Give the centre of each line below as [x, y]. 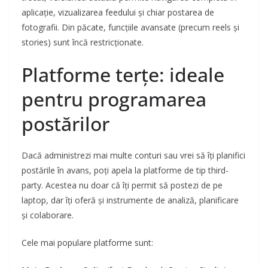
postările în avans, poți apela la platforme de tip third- [125, 170]
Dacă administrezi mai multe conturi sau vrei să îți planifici [133, 156]
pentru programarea [114, 99]
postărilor [66, 124]
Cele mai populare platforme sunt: [87, 243]
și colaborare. [48, 215]
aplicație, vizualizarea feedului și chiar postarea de [118, 13]
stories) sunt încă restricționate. [83, 42]
